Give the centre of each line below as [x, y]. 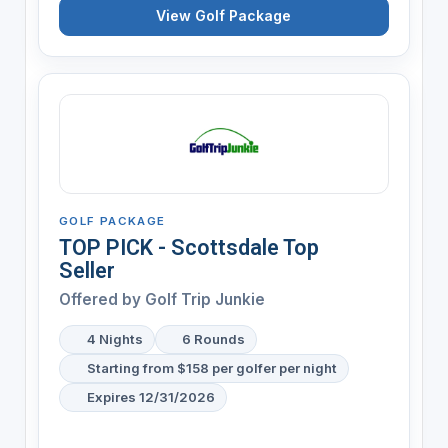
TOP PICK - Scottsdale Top [188, 247]
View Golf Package [224, 15]
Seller [86, 270]
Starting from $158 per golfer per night [211, 367]
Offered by [101, 299]
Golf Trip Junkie [204, 299]
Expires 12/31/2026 [150, 396]
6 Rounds [214, 338]
